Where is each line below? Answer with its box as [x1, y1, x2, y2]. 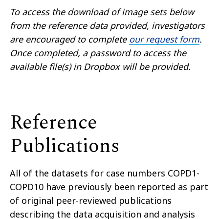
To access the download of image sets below [10, 6, 194, 18]
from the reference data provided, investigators [10, 20, 205, 32]
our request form [129, 33, 199, 45]
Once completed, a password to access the [10, 47, 186, 59]
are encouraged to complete [10, 33, 129, 45]
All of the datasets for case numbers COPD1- [10, 167, 199, 179]
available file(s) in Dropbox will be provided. [10, 61, 191, 73]
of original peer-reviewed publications [10, 195, 172, 207]
